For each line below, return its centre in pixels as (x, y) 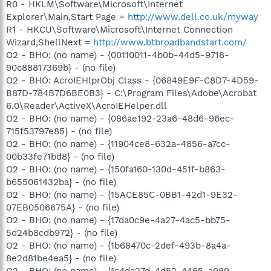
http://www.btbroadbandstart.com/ (170, 42)
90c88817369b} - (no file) (61, 67)
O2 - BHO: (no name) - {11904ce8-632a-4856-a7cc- (118, 144)
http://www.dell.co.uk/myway (193, 17)
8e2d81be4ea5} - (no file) (61, 258)
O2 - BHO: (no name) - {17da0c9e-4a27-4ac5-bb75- (118, 220)
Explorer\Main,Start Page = (67, 17)
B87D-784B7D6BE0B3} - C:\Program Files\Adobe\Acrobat (131, 93)
